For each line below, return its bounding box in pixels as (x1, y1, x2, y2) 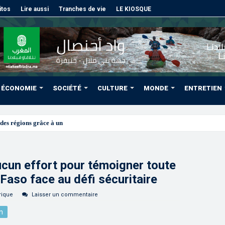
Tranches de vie (59, 6, 106, 13)
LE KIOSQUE (116, 6, 151, 13)
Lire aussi (21, 6, 49, 13)
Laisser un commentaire (32, 191, 98, 198)
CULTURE (97, 84, 128, 92)
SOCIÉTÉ (53, 84, 81, 92)
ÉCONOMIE (1, 84, 37, 92)
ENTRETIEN (184, 84, 222, 92)
